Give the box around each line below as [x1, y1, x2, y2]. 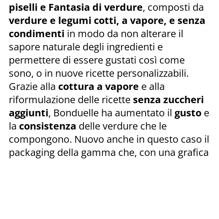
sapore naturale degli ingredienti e [9, 40, 163, 53]
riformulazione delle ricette [9, 92, 133, 106]
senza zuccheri [133, 92, 204, 106]
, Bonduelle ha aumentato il [48, 106, 175, 119]
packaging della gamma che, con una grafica [9, 145, 209, 159]
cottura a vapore [58, 79, 139, 93]
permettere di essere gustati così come [9, 53, 185, 66]
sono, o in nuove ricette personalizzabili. [9, 66, 189, 80]
